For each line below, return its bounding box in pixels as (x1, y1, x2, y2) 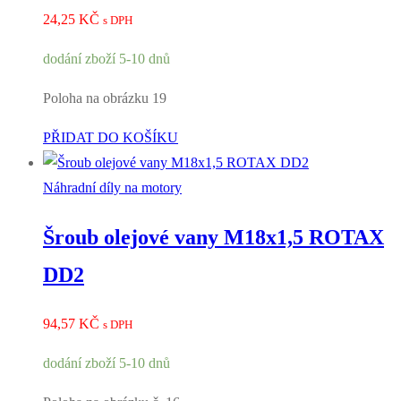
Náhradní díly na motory (43, 180, 182, 196)
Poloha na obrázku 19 (43, 90, 166, 107)
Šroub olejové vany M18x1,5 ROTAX (43, 226, 384, 250)
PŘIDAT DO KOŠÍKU (43, 130, 178, 146)
